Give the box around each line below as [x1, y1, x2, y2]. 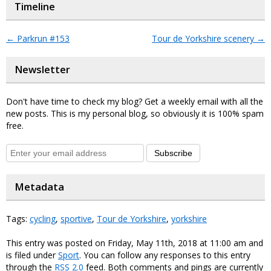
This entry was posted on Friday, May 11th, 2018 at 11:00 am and [6, 237, 263, 249]
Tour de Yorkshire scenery [152, 33, 256, 45]
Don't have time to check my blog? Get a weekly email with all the [6, 96, 263, 108]
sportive [60, 213, 92, 225]
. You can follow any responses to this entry [79, 249, 250, 261]
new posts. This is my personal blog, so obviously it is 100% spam [6, 108, 264, 120]
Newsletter [15, 63, 70, 77]
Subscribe [154, 148, 192, 158]
